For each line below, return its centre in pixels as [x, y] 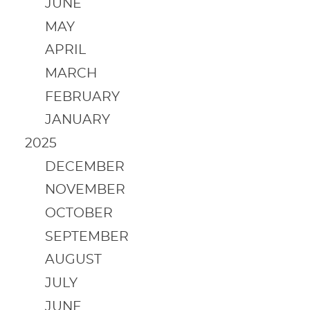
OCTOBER [79, 213]
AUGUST [73, 260]
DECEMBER [84, 167]
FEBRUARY [82, 97]
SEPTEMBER [86, 237]
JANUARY [77, 120]
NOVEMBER [85, 190]
